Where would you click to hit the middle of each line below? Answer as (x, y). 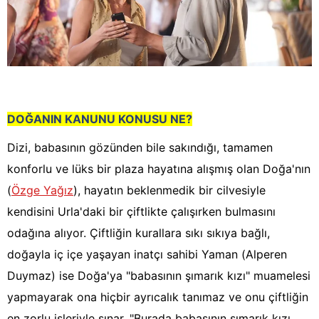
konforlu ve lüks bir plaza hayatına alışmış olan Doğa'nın (159, 169)
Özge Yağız (42, 190)
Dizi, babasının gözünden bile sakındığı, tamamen (140, 148)
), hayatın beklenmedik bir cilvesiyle (169, 190)
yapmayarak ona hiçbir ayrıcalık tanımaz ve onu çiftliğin (158, 297)
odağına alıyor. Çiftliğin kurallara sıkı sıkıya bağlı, (138, 233)
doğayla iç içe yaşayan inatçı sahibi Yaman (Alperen (147, 255)
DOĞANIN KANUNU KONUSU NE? (100, 119)
